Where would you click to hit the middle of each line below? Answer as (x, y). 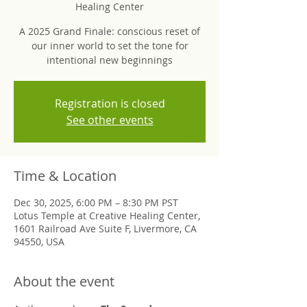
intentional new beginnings (110, 60)
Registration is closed (110, 103)
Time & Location (65, 176)
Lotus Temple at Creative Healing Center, (107, 216)
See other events (110, 120)
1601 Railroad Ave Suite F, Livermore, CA (105, 229)
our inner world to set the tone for (110, 46)
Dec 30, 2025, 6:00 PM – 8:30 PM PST (96, 202)
